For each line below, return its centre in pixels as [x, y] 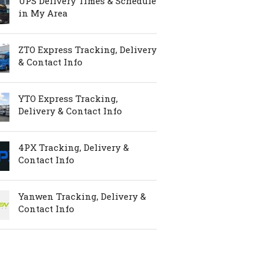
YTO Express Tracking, [68, 98]
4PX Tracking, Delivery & [74, 147]
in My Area [43, 13]
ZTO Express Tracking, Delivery [88, 49]
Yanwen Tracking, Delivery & [82, 196]
